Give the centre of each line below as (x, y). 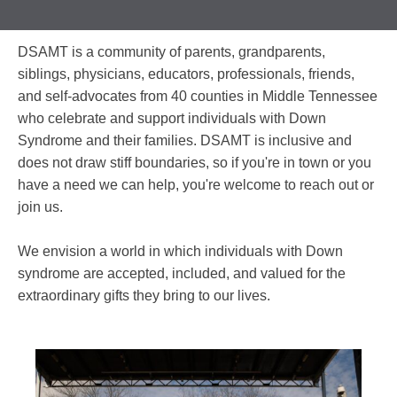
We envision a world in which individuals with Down (180, 251)
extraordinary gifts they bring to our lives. (144, 295)
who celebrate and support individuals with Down (172, 118)
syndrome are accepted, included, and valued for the (182, 273)
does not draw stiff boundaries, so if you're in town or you (195, 162)
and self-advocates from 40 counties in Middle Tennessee (198, 96)
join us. (40, 206)
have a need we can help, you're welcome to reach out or (196, 184)
